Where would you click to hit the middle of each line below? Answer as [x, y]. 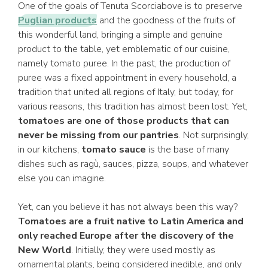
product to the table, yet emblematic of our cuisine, [124, 49]
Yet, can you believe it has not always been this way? [128, 207]
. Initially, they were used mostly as [143, 250]
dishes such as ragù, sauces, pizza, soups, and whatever [133, 164]
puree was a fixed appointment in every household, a [127, 78]
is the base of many [188, 150]
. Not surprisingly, [214, 135]
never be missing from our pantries [98, 135]
